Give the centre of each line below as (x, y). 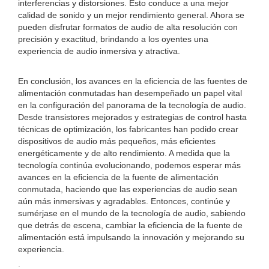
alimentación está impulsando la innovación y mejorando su (131, 237)
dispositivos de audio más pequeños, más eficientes (117, 141)
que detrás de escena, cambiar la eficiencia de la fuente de (130, 225)
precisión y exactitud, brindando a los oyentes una (113, 39)
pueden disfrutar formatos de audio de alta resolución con (128, 27)
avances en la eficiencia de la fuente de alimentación (118, 177)
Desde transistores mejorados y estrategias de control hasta (132, 117)
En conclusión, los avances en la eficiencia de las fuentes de (133, 81)
